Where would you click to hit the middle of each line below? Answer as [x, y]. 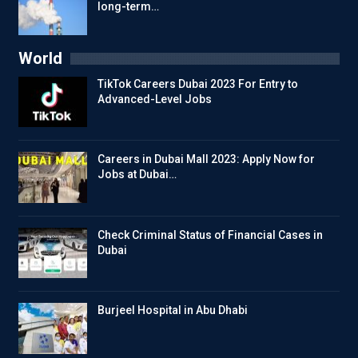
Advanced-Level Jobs [155, 99]
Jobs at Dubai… [137, 175]
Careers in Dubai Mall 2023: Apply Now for [206, 159]
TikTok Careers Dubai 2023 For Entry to [198, 84]
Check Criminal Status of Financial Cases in [210, 235]
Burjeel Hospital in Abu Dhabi [173, 310]
